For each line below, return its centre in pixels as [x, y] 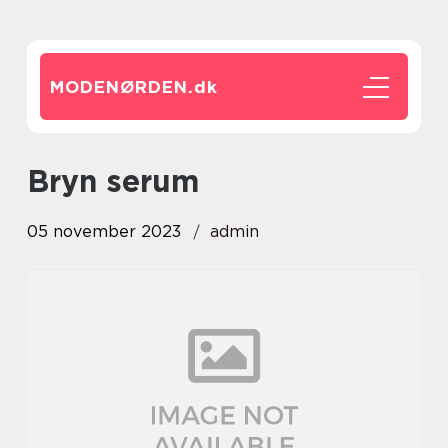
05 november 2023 [104, 231]
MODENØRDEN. [122, 87]
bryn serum [124, 181]
